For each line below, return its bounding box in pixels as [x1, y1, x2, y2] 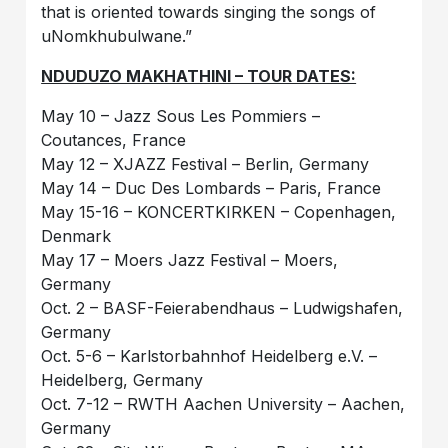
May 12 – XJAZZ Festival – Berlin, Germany [41, 154, 370, 175]
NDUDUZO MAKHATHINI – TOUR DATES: [41, 66, 357, 87]
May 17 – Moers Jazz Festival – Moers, [41, 250, 339, 271]
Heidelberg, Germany [41, 370, 204, 391]
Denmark [41, 226, 112, 247]
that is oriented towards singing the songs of [41, 2, 377, 23]
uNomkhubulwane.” [41, 26, 193, 47]
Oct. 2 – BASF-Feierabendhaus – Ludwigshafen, [41, 298, 404, 319]
